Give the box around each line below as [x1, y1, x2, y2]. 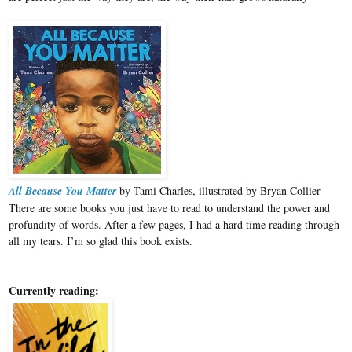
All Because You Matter [9, 183, 116, 200]
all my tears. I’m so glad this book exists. [9, 233, 192, 249]
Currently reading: [9, 282, 99, 299]
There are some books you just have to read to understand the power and [9, 200, 330, 216]
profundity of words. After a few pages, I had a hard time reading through [9, 217, 339, 233]
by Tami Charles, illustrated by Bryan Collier [116, 183, 321, 199]
